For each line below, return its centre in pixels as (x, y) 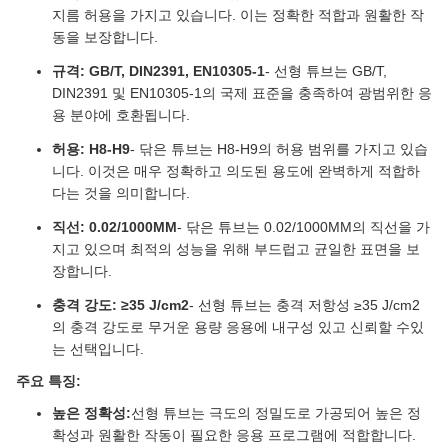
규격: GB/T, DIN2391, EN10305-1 (158, 71)
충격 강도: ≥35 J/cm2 (120, 305)
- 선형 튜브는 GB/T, (326, 71)
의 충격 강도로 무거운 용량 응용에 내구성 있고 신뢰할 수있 (238, 327)
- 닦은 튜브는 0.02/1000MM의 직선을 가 (303, 227)
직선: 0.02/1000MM (114, 227)
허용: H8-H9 (91, 149)
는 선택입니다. (98, 349)
